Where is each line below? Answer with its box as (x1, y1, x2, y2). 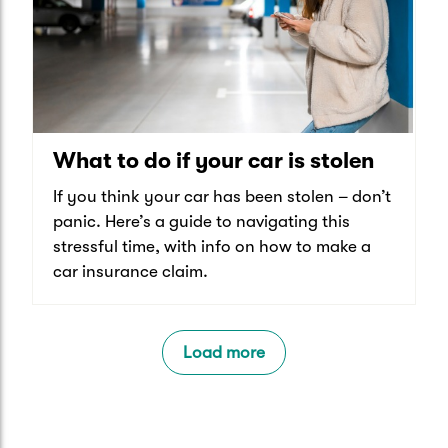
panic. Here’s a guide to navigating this (53, 212, 350, 232)
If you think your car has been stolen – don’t (53, 187, 391, 207)
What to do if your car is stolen (53, 148, 374, 174)
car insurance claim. (53, 262, 208, 282)
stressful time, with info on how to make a (53, 237, 371, 257)
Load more (183, 343, 265, 363)
